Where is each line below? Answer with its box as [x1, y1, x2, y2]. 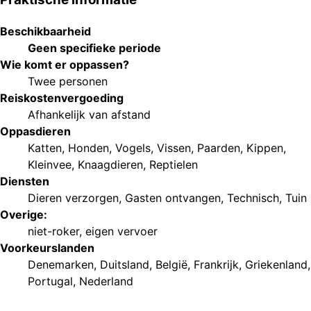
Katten [28, 141, 62, 155]
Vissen [157, 141, 191, 155]
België [155, 258, 187, 272]
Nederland [79, 274, 133, 289]
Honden [68, 141, 109, 155]
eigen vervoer [85, 224, 158, 239]
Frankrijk [194, 258, 239, 272]
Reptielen [149, 158, 198, 172]
